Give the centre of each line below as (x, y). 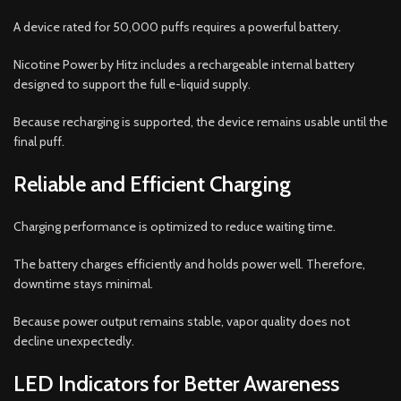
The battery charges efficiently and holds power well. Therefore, (189, 264)
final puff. (39, 141)
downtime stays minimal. (83, 283)
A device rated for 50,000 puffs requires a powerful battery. (177, 26)
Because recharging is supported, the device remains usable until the (200, 121)
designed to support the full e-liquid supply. (132, 84)
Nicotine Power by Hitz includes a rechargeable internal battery (184, 64)
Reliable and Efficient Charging (152, 183)
